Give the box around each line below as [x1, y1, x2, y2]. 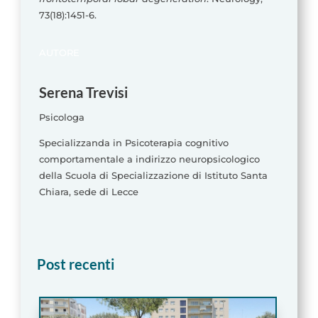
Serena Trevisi [38, 84, 128, 102]
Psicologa [38, 111, 84, 124]
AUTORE [38, 47, 79, 59]
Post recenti [36, 256, 114, 273]
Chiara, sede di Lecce [38, 186, 138, 198]
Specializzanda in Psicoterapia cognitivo [38, 137, 229, 149]
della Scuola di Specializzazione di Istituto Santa [38, 170, 268, 182]
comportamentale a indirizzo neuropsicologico [38, 153, 260, 165]
